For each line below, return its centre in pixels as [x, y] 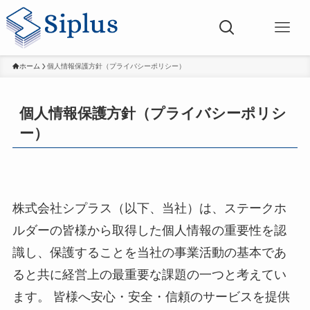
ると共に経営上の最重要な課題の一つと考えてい [149, 275]
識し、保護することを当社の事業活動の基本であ [149, 253]
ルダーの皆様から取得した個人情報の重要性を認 [149, 231]
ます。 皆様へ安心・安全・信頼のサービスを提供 [151, 297]
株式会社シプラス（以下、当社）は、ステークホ [149, 209]
